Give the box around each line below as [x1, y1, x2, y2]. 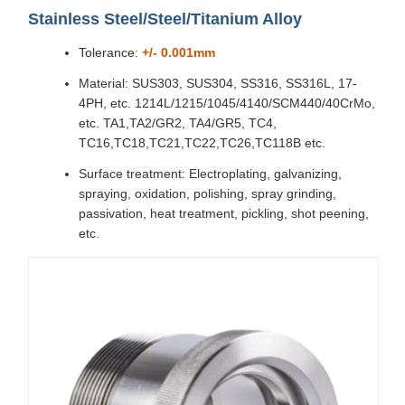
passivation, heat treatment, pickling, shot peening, [79, 205, 369, 221]
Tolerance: [79, 44, 142, 60]
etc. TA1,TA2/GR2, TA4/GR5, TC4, [79, 115, 277, 130]
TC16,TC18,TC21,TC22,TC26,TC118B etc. [79, 135, 325, 150]
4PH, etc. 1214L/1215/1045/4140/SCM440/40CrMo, [79, 95, 375, 110]
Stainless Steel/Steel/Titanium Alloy [28, 9, 302, 28]
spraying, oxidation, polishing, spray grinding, [79, 185, 336, 201]
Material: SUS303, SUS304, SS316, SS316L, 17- [79, 75, 357, 90]
